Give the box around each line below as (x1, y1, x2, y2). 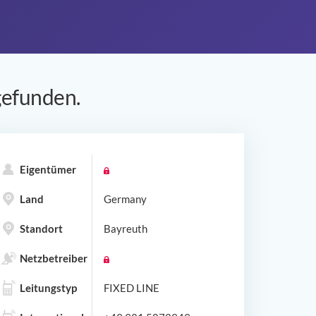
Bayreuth (104, 221, 147, 235)
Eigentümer (20, 162, 76, 176)
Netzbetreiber (20, 251, 87, 265)
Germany (104, 192, 147, 205)
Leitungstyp (20, 281, 77, 294)
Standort (20, 221, 63, 235)
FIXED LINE (104, 281, 159, 294)
